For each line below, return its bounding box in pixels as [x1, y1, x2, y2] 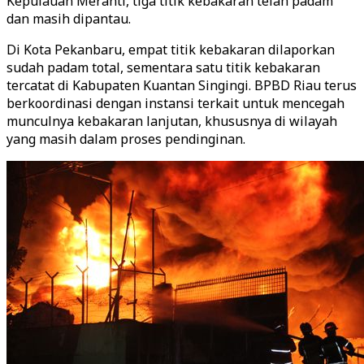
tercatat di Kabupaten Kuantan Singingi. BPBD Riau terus [6, 76, 357, 94]
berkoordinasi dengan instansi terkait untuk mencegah [6, 94, 344, 112]
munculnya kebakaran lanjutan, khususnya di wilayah [6, 112, 337, 130]
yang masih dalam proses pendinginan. [6, 130, 245, 148]
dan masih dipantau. [6, 10, 131, 28]
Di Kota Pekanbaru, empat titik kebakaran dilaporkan [6, 41, 335, 58]
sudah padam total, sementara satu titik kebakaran [6, 58, 320, 76]
